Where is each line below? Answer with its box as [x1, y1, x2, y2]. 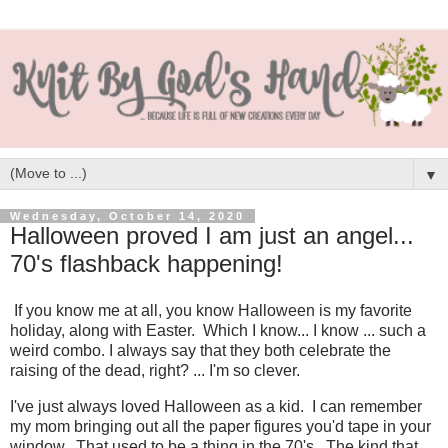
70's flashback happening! [10, 249, 283, 277]
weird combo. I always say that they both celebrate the [10, 342, 391, 360]
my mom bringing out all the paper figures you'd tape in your [10, 418, 431, 436]
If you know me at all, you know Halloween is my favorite [10, 302, 412, 320]
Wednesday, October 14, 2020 [10, 209, 245, 222]
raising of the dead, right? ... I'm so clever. [10, 362, 300, 380]
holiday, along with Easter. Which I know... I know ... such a [10, 322, 426, 340]
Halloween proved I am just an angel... [10, 221, 414, 249]
